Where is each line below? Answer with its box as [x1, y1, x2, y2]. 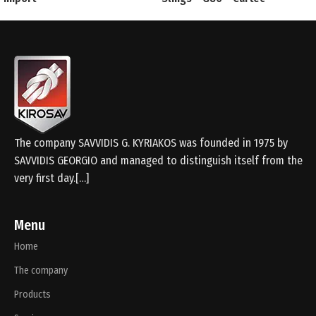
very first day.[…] [14, 171, 89, 186]
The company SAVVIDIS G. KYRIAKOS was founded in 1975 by [14, 136, 288, 150]
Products [14, 288, 51, 301]
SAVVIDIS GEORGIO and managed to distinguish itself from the [14, 154, 303, 168]
